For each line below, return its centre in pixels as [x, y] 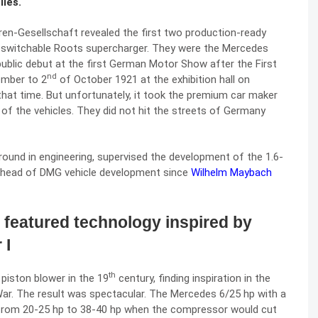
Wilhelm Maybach [231, 172]
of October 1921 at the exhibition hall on [153, 79]
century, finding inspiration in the [193, 278]
